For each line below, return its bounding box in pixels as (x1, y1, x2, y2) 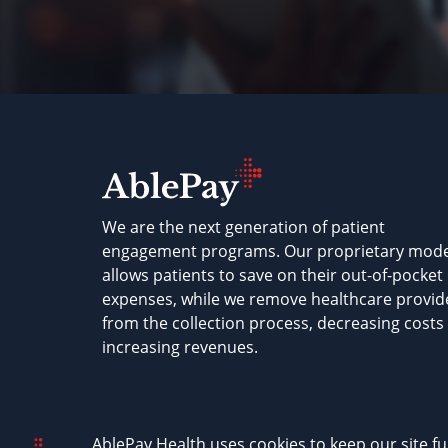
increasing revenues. (102, 336, 258, 358)
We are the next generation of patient (102, 216, 385, 238)
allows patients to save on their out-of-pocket (102, 264, 443, 286)
